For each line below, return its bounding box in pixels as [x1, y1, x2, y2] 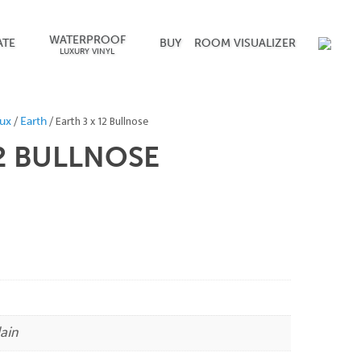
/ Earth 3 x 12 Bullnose [46, 112, 148, 131]
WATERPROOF [48, 33, 126, 47]
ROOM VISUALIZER [193, 36, 296, 50]
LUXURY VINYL [60, 47, 115, 56]
